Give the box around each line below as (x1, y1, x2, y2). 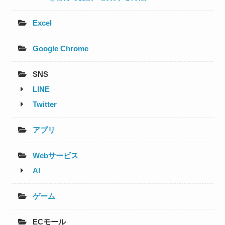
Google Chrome (33, 44, 89, 53)
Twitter (33, 100, 57, 109)
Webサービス (33, 151, 79, 160)
